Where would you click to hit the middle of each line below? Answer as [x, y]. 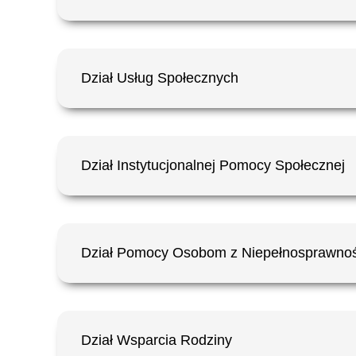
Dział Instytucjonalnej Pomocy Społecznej [213, 165]
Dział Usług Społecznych [160, 77]
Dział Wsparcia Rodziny [157, 340]
